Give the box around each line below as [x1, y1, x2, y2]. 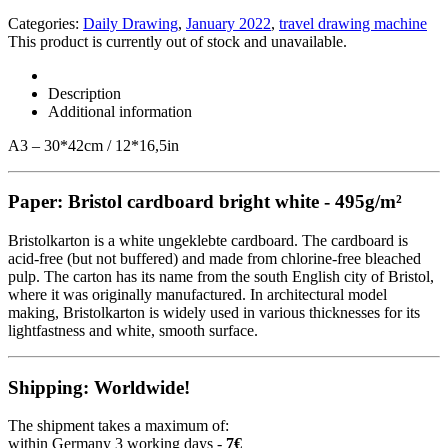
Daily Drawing [83, 14, 178, 32]
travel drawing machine [279, 14, 427, 32]
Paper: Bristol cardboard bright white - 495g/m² [8, 191, 402, 213]
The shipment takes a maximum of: [8, 417, 229, 435]
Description [48, 84, 121, 102]
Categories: [8, 14, 83, 32]
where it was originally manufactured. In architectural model [8, 286, 387, 303]
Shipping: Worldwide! [8, 376, 190, 398]
